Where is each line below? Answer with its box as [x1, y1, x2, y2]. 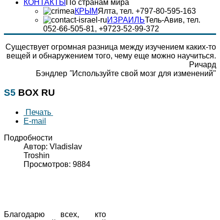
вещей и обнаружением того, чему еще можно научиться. [6, 52, 216, 60]
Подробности [4, 133, 53, 142]
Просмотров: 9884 [24, 160, 90, 168]
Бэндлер [36, 69, 69, 78]
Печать [24, 108, 53, 116]
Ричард [16, 60, 216, 69]
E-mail [24, 116, 46, 125]
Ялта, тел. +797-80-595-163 [98, 7, 196, 15]
